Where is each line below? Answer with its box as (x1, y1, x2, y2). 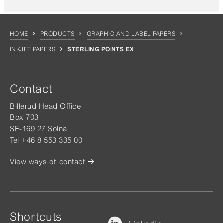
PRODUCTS (40, 30, 75, 37)
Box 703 (10, 113, 39, 121)
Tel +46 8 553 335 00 (10, 136, 82, 144)
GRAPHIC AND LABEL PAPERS (86, 30, 176, 37)
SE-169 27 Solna (10, 124, 67, 133)
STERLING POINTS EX (67, 46, 134, 53)
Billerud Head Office (10, 102, 81, 110)
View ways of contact (10, 157, 85, 166)
